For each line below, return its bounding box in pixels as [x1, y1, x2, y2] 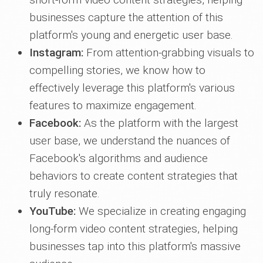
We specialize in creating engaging [76, 204, 246, 218]
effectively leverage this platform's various [29, 81, 235, 95]
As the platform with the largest [81, 116, 238, 130]
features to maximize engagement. [29, 99, 197, 112]
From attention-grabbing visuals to [83, 46, 254, 59]
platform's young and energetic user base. [29, 28, 233, 42]
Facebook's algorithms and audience [29, 151, 208, 165]
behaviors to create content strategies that [29, 169, 238, 183]
